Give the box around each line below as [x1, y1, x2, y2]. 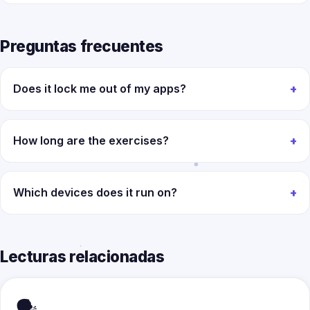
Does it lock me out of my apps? [13, 82, 186, 95]
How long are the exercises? [13, 134, 169, 147]
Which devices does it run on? [13, 185, 177, 199]
